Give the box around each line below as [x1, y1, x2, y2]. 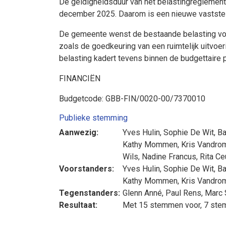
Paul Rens [165, 188, 201, 198]
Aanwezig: [59, 128, 98, 137]
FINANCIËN [59, 74, 100, 83]
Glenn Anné [123, 188, 162, 198]
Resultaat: [59, 200, 97, 210]
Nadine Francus [142, 152, 196, 161]
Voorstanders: [59, 164, 114, 174]
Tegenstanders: [59, 188, 120, 198]
